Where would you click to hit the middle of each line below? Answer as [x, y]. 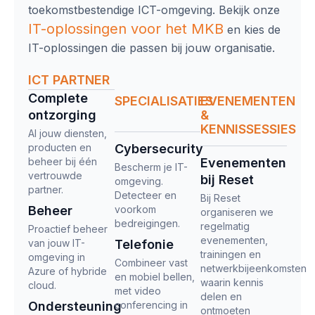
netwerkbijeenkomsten [254, 268]
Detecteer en [145, 195]
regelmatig [225, 226]
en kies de [252, 30]
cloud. [42, 285]
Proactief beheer [68, 229]
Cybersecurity [159, 148]
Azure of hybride [67, 271]
